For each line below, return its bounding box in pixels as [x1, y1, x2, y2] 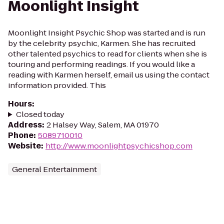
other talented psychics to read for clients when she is [8, 48, 207, 59]
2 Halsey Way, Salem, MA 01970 [46, 119, 159, 130]
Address [8, 119, 42, 130]
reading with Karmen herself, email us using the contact [8, 69, 209, 80]
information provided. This [8, 80, 106, 90]
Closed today [15, 109, 64, 119]
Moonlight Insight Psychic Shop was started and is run [8, 27, 205, 38]
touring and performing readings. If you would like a [8, 59, 195, 69]
